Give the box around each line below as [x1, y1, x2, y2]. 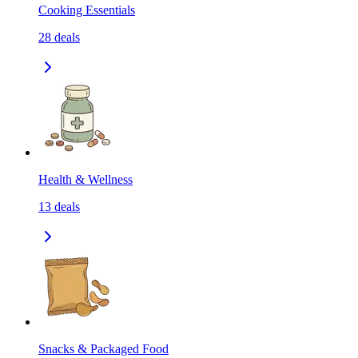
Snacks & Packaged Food [38, 342, 169, 356]
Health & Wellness [38, 173, 133, 187]
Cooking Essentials [38, 3, 135, 18]
